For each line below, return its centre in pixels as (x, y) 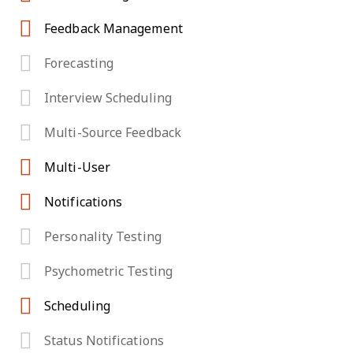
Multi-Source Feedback (113, 133)
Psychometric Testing (108, 272)
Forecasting (79, 64)
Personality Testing (103, 237)
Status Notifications (104, 341)
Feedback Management (113, 29)
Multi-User (77, 168)
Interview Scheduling (108, 98)
